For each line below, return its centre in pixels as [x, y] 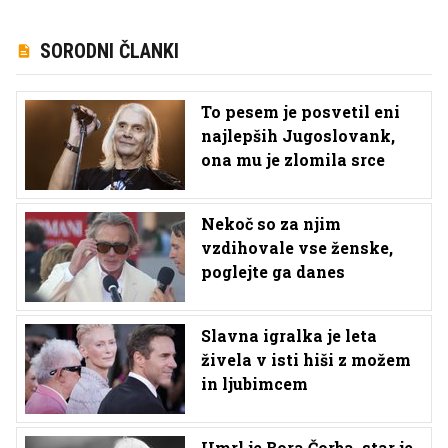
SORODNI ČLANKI [109, 51]
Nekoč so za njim [271, 223]
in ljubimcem [254, 383]
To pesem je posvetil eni [300, 111]
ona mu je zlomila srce [293, 159]
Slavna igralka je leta [289, 335]
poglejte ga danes [273, 271]
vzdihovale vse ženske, [297, 247]
